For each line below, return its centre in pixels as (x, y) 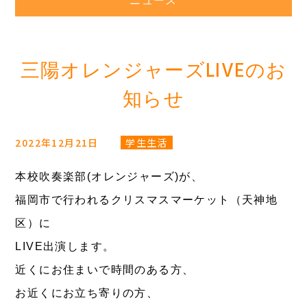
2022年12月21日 (59, 143)
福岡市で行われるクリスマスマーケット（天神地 (147, 200)
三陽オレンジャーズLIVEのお (153, 72)
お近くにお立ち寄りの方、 (87, 293)
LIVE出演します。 (65, 246)
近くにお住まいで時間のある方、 (105, 270)
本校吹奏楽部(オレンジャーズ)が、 (109, 176)
